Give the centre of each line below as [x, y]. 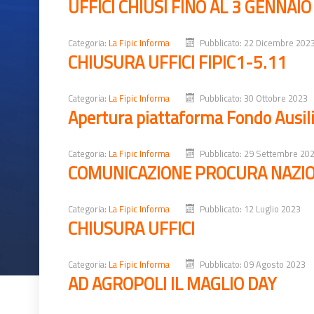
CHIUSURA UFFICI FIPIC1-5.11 [177, 62]
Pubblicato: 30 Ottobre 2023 [254, 98]
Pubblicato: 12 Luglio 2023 [251, 209]
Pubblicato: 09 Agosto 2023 [253, 264]
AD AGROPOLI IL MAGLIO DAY [172, 283]
